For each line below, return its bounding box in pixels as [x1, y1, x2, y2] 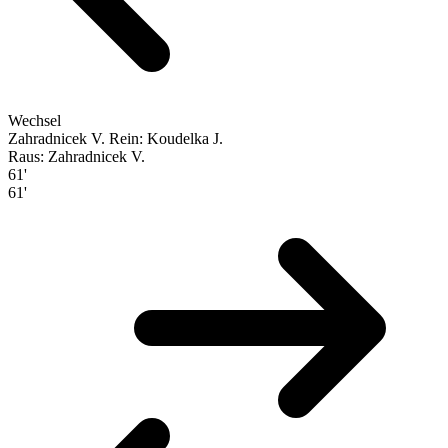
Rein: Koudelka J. [109, 129, 223, 147]
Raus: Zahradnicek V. [8, 147, 145, 165]
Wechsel [8, 111, 61, 129]
